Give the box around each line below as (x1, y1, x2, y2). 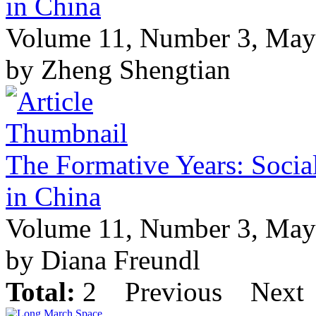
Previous (118, 276, 229, 308)
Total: (6, 276, 75, 308)
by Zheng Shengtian (6, 54, 231, 85)
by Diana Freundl (6, 245, 200, 276)
